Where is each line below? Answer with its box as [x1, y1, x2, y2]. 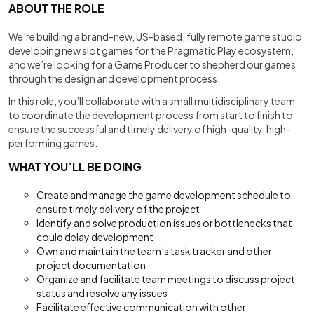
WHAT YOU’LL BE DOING [8, 159, 142, 174]
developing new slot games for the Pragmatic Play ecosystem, [8, 44, 294, 57]
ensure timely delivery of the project [36, 203, 200, 215]
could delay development [36, 231, 153, 243]
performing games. [8, 137, 97, 149]
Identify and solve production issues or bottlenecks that [36, 217, 292, 229]
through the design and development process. [8, 72, 220, 85]
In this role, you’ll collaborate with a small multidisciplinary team [8, 95, 295, 107]
